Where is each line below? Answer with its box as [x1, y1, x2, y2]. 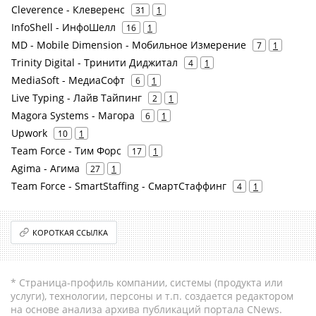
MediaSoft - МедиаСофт [11, 73, 125, 87]
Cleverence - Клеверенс [11, 3, 125, 16]
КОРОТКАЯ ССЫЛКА [32, 227, 109, 238]
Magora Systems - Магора [11, 109, 135, 122]
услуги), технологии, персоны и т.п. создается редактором [11, 289, 293, 303]
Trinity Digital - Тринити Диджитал [11, 56, 178, 69]
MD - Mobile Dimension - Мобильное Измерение [11, 38, 246, 51]
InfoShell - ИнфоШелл [11, 20, 116, 34]
